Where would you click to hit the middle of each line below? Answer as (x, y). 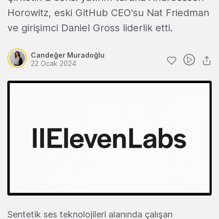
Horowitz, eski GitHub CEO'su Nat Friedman (108, 13)
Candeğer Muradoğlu (68, 55)
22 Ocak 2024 (54, 63)
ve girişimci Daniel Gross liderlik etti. (90, 28)
